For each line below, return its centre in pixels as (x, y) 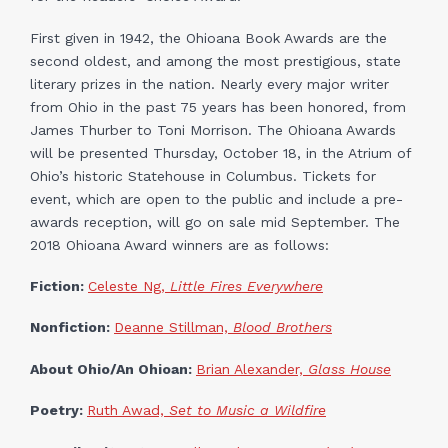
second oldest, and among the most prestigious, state (215, 60)
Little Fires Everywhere (246, 286)
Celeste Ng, (129, 286)
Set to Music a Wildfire (247, 410)
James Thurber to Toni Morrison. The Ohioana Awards (213, 129)
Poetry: (58, 410)
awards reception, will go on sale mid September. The (215, 221)
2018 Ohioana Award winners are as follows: (179, 244)
